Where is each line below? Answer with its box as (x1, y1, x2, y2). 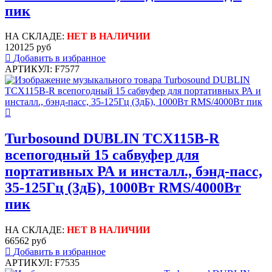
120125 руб (5, 42, 51, 53)
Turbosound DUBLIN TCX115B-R (5, 131, 219, 147)
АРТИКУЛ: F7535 (5, 257, 80, 268)
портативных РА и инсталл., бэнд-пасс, (5, 163, 262, 180)
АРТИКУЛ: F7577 (5, 64, 80, 75)
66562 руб (5, 236, 46, 246)
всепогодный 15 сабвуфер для (5, 147, 199, 163)
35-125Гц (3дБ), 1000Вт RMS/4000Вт (5, 180, 241, 196)
